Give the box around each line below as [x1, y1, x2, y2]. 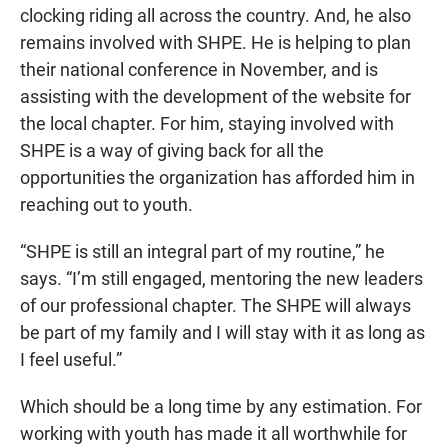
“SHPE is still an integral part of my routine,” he [20, 240, 385, 262]
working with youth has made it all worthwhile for [20, 422, 407, 444]
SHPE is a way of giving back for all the [20, 139, 324, 161]
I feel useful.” [20, 348, 122, 370]
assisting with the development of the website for [20, 85, 411, 107]
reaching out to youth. [20, 193, 193, 215]
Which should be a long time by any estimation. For [20, 395, 422, 417]
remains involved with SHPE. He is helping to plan [20, 31, 411, 53]
